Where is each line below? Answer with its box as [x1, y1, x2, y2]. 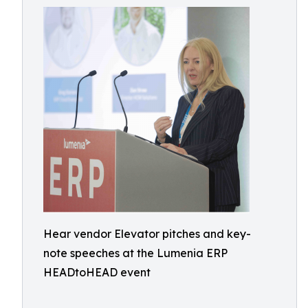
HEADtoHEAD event [43, 265, 151, 279]
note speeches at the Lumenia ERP [43, 246, 228, 260]
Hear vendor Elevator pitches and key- [43, 227, 251, 241]
